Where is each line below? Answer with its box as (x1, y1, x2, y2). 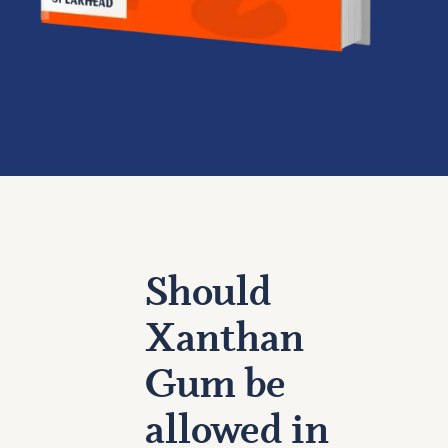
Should (144, 274, 271, 315)
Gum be (144, 366, 286, 407)
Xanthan (144, 320, 304, 361)
